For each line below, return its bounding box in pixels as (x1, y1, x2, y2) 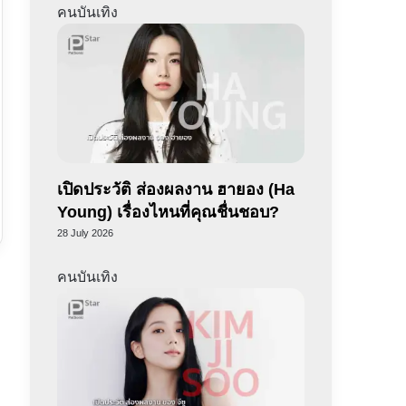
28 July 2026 (56, 227, 113, 238)
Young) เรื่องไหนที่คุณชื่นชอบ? (56, 202, 279, 221)
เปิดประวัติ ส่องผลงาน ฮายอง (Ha (56, 179, 295, 198)
